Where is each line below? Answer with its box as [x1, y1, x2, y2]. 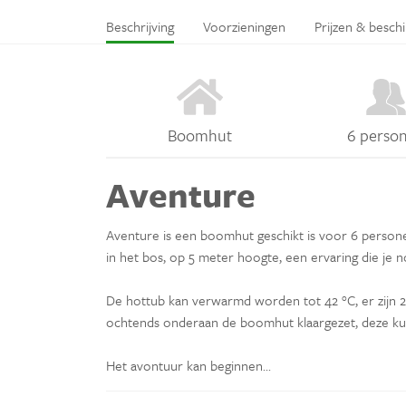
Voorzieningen [203, 15, 285, 36]
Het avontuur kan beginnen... [106, 354, 271, 375]
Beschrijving [106, 15, 174, 36]
